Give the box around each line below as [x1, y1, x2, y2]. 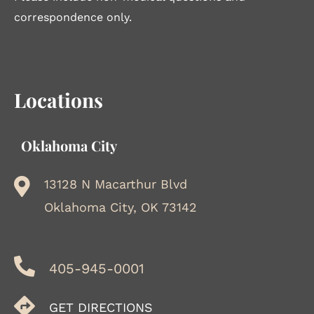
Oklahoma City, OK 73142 [44, 200, 197, 215]
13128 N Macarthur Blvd [44, 177, 187, 192]
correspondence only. [14, 11, 132, 25]
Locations [14, 87, 103, 114]
